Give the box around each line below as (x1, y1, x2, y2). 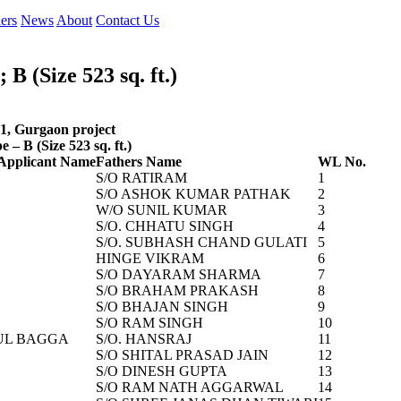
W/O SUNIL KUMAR (96, 201, 227, 218)
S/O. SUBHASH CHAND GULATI (96, 234, 307, 250)
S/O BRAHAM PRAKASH (96, 282, 259, 298)
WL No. (318, 153, 366, 169)
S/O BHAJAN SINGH (96, 298, 228, 314)
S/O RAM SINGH (96, 314, 203, 330)
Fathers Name (96, 153, 182, 169)
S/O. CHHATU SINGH (96, 218, 234, 234)
